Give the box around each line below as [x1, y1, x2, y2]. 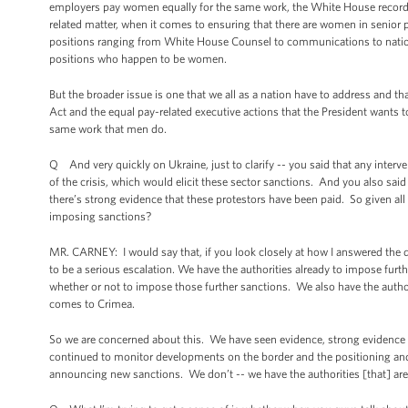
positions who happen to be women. [49, 52, 227, 66]
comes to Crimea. [49, 297, 135, 311]
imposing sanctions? [49, 209, 151, 223]
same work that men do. [49, 122, 167, 136]
